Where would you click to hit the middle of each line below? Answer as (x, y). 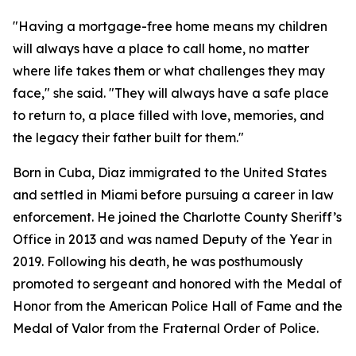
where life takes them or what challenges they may (169, 71)
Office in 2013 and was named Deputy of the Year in (172, 239)
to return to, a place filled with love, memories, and (168, 115)
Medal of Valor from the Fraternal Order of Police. (167, 328)
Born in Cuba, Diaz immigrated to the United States (170, 172)
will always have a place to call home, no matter (161, 48)
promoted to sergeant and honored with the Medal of (177, 284)
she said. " (84, 93)
